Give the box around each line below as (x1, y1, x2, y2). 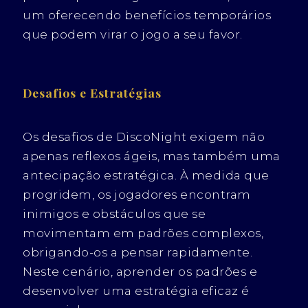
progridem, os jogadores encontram (23, 187, 251, 201)
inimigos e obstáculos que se (23, 206, 206, 221)
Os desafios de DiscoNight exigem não (23, 129, 265, 144)
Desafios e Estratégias (23, 84, 162, 100)
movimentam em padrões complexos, (23, 225, 264, 240)
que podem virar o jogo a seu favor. (23, 27, 243, 41)
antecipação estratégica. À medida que (23, 168, 269, 182)
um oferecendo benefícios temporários (23, 8, 272, 22)
